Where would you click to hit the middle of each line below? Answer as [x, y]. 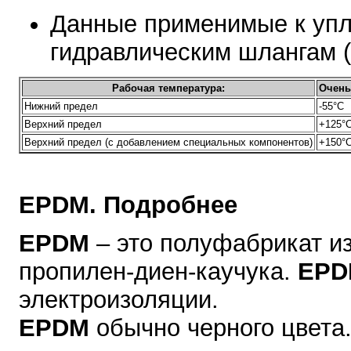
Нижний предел [61, 106]
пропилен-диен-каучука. [158, 272]
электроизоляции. [119, 300]
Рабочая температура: [168, 88]
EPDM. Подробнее [128, 205]
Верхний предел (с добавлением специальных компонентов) [168, 142]
